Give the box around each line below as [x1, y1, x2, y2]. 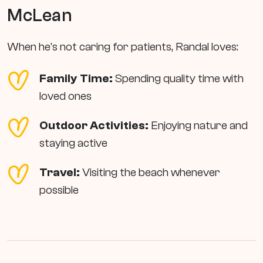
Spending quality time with [113, 72, 244, 86]
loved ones [39, 89, 92, 103]
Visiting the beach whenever [80, 166, 220, 180]
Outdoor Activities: [39, 119, 149, 133]
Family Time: [39, 72, 113, 86]
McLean [7, 5, 73, 26]
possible [39, 183, 79, 197]
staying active [39, 136, 107, 150]
